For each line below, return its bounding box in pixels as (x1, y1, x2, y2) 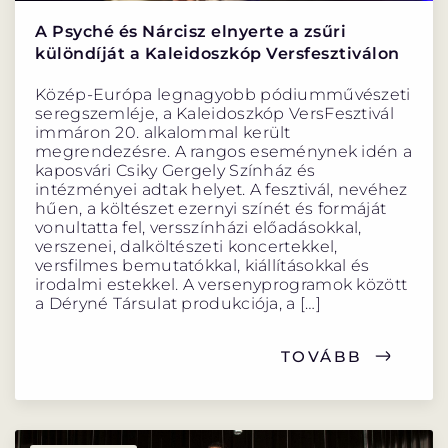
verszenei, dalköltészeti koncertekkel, (35, 236, 338, 256)
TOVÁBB (280, 346, 363, 366)
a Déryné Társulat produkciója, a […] (35, 293, 321, 313)
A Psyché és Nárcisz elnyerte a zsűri (35, 21, 346, 41)
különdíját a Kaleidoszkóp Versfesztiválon (35, 43, 400, 63)
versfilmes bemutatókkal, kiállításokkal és (35, 255, 370, 275)
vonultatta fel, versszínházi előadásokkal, (35, 217, 362, 237)
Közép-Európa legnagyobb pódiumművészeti (35, 84, 411, 104)
